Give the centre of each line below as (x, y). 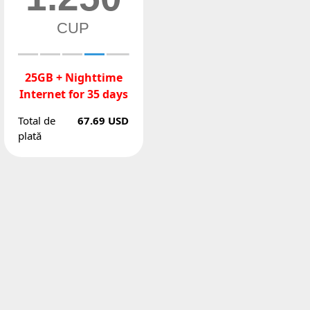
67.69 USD (103, 120)
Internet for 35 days (73, 94)
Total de (36, 120)
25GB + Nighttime (73, 77)
